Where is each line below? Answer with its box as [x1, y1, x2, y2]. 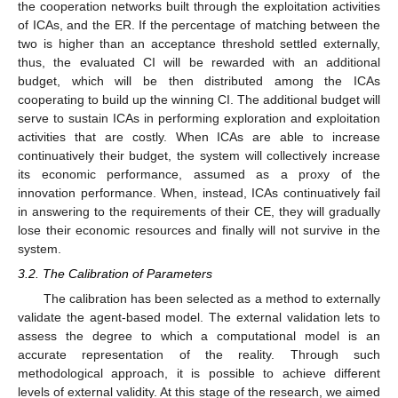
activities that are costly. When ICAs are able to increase [18, 129, 380, 144]
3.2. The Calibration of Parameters [18, 267, 212, 282]
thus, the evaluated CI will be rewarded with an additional [18, 54, 380, 69]
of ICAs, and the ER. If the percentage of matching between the [18, 17, 380, 32]
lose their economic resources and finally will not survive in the [18, 222, 380, 237]
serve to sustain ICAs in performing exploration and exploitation [18, 110, 380, 125]
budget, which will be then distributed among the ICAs [18, 73, 380, 88]
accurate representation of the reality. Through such [18, 347, 380, 362]
